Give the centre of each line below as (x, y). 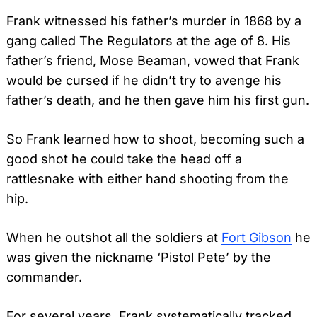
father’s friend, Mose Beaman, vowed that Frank (153, 60)
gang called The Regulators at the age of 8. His (149, 40)
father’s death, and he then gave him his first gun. (158, 100)
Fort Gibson (257, 237)
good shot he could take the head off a (124, 158)
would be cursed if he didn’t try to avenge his (144, 80)
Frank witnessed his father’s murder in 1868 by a (154, 21)
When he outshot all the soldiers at (114, 237)
